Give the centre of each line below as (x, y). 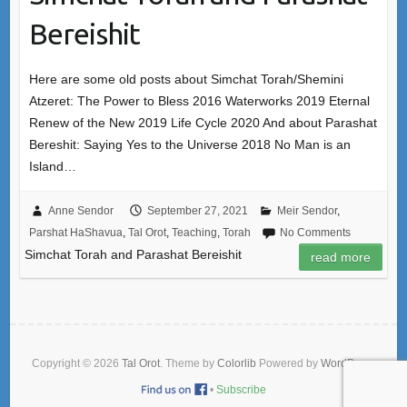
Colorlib (237, 363)
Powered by (288, 363)
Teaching (194, 232)
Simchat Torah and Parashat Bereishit (133, 254)
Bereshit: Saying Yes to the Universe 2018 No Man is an (189, 144)
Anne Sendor (80, 210)
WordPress (348, 363)
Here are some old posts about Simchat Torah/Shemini (186, 79)
